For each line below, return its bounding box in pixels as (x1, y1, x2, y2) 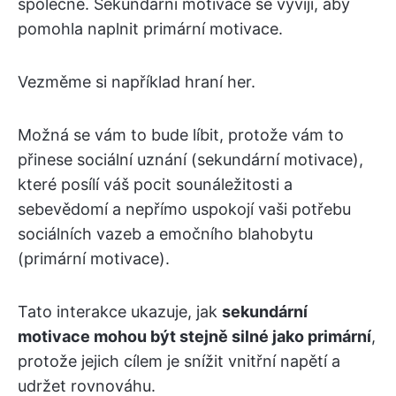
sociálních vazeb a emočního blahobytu (18, 225, 313, 244)
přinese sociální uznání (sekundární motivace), (18, 150, 363, 170)
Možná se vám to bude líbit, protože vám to (18, 126, 344, 145)
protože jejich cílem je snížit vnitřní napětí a (18, 352, 340, 371)
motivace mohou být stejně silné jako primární (18, 327, 371, 346)
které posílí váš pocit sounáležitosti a (18, 175, 293, 194)
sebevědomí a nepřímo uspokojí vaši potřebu (18, 200, 351, 219)
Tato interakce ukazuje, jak (18, 302, 222, 322)
